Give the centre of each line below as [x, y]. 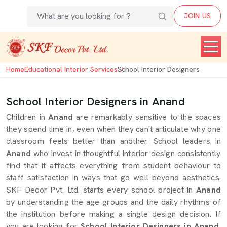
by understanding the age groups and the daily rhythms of [113, 202]
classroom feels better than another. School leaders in [113, 141]
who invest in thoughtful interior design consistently [126, 153]
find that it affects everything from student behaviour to [113, 165]
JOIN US [197, 16]
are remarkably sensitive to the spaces [149, 117]
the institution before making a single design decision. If [113, 214]
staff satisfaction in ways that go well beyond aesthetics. [113, 178]
